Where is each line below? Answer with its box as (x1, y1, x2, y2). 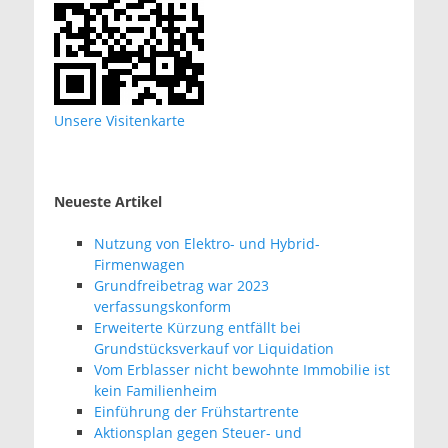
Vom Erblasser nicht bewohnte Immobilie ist (94, 360, 390, 380)
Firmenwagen (94, 255, 185, 275)
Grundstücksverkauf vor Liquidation (94, 339, 334, 359)
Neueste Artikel (54, 192, 162, 212)
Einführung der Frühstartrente (94, 402, 299, 422)
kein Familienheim (94, 381, 217, 401)
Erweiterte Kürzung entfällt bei (94, 318, 301, 338)
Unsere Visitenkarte (54, 111, 185, 131)
